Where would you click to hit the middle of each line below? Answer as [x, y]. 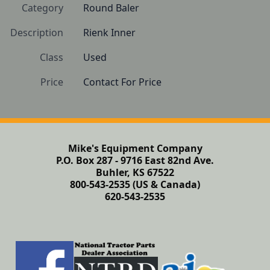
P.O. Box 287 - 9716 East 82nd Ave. [135, 160]
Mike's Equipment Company [135, 148]
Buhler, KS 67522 [135, 172]
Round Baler [111, 8]
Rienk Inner [109, 33]
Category [42, 8]
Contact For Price [122, 82]
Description [37, 33]
